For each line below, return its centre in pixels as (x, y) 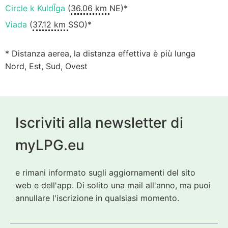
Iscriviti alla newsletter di (99, 122)
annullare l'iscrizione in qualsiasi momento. (97, 198)
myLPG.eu (50, 145)
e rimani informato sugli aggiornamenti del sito (105, 172)
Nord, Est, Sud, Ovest (46, 66)
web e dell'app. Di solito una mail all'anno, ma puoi (113, 185)
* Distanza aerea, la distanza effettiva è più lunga (100, 54)
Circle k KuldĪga (35, 8)
